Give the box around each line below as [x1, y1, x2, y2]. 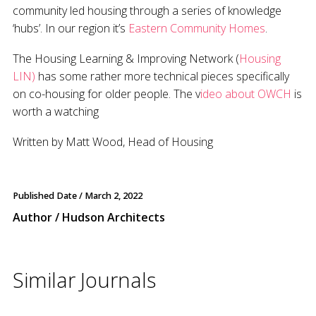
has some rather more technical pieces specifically [35, 68, 289, 85]
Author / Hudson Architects [13, 209, 165, 226]
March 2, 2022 [85, 190, 142, 202]
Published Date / [13, 190, 85, 202]
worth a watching [13, 104, 99, 120]
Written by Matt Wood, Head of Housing [13, 134, 213, 150]
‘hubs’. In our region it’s [13, 20, 128, 37]
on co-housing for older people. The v [13, 86, 200, 102]
